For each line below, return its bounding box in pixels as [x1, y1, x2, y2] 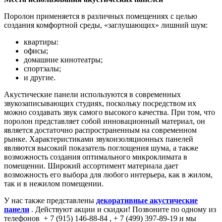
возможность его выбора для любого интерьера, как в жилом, [4, 170, 213, 179]
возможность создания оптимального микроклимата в [4, 152, 187, 161]
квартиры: [24, 37, 58, 46]
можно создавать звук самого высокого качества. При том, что [4, 108, 215, 116]
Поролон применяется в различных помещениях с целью [4, 11, 197, 20]
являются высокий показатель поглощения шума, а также [4, 143, 198, 152]
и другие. [24, 73, 55, 82]
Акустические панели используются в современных [4, 90, 181, 99]
